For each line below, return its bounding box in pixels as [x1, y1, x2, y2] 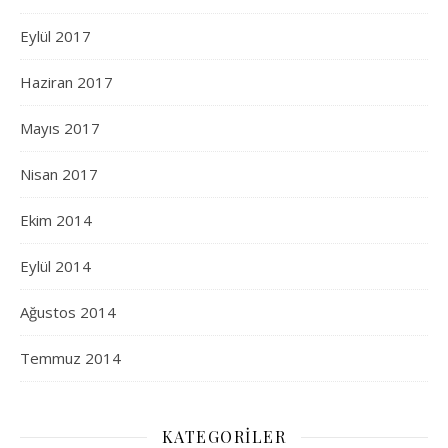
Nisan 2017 [20, 164, 98, 185]
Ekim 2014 [20, 210, 92, 231]
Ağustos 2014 [20, 302, 116, 323]
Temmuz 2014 [20, 348, 121, 369]
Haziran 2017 [20, 72, 113, 93]
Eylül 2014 [20, 256, 91, 277]
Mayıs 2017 [20, 118, 100, 139]
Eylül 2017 [20, 26, 91, 47]
